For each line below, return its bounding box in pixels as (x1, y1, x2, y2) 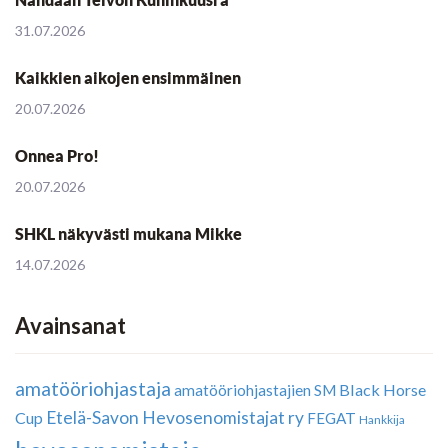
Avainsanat (15, 312, 126, 340)
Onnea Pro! (15, 147, 99, 166)
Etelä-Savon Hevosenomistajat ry (46, 407, 304, 429)
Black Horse (339, 380, 426, 400)
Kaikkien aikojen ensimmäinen (15, 69, 241, 88)
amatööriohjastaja (15, 377, 171, 401)
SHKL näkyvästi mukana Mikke (15, 225, 242, 244)
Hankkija (359, 412, 405, 428)
